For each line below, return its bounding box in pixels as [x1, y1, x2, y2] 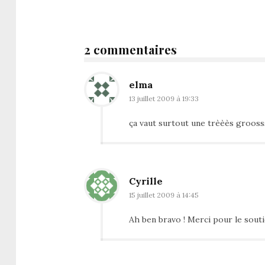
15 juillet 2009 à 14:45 [129, 190, 199, 199]
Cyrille [129, 174, 163, 187]
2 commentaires [84, 41, 177, 57]
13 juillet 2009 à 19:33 [129, 93, 199, 103]
